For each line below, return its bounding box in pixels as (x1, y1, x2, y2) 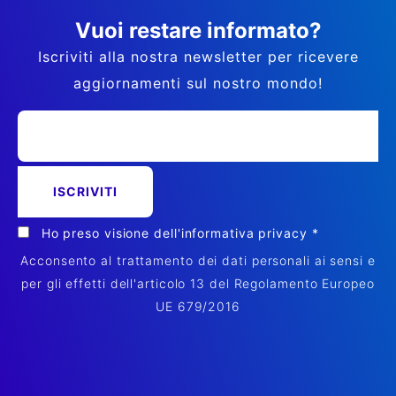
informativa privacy (180, 225, 308, 240)
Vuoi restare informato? (74, 17, 322, 43)
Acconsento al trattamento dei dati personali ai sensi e (20, 252, 376, 268)
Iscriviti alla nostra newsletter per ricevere (37, 47, 359, 65)
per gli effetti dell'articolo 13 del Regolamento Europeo (21, 275, 375, 291)
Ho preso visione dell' (41, 225, 181, 240)
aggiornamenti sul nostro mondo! (73, 73, 323, 92)
